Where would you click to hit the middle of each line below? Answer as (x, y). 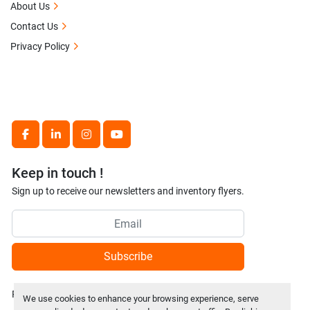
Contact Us (34, 27)
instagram (110, 141)
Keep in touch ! (57, 173)
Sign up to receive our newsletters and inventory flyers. (128, 191)
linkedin (74, 141)
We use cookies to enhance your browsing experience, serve (140, 298)
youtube (136, 141)
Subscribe (128, 257)
